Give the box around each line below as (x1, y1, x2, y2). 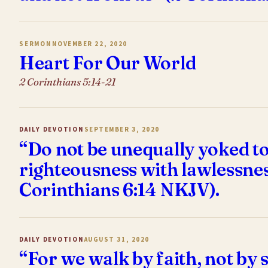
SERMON (19, 39, 52, 48)
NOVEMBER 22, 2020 (51, 39, 127, 48)
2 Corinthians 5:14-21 (19, 75, 115, 89)
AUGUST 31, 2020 (84, 234, 150, 244)
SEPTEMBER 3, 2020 (84, 125, 160, 135)
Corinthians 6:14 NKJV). (19, 178, 220, 201)
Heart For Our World (19, 52, 196, 75)
